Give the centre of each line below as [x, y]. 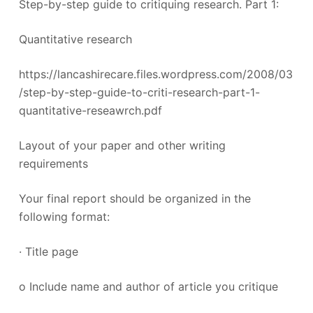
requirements [53, 163]
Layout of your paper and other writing [122, 145]
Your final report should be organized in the [134, 198]
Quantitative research [75, 39]
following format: [64, 217]
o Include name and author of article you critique [148, 286]
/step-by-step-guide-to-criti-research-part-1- [139, 92]
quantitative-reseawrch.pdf [90, 110]
